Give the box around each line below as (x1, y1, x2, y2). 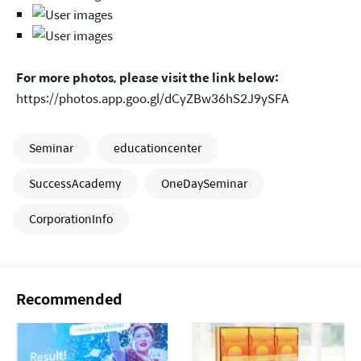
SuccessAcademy (29, 174, 121, 193)
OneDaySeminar (161, 174, 247, 193)
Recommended (16, 288, 122, 310)
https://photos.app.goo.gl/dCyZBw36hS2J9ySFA (16, 89, 288, 108)
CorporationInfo (29, 210, 113, 228)
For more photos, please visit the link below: (16, 68, 279, 87)
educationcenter (114, 139, 201, 157)
